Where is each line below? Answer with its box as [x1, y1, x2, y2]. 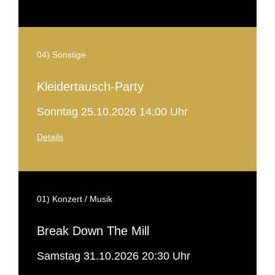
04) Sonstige [37, 50, 86, 60]
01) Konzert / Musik [37, 194, 112, 204]
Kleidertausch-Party [37, 80, 144, 93]
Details [37, 132, 63, 142]
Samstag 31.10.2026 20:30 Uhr [37, 250, 190, 262]
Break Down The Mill [37, 224, 149, 238]
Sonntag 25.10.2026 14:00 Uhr [37, 106, 188, 118]
